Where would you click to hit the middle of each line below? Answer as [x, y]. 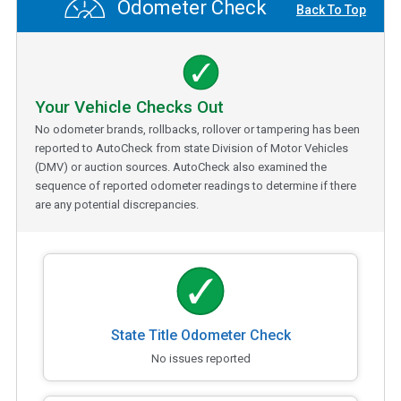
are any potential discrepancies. [117, 204]
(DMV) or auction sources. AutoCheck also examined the [181, 166]
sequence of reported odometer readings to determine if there [196, 185]
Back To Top [331, 10]
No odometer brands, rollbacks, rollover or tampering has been [197, 129]
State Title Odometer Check [200, 335]
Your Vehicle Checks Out [129, 107]
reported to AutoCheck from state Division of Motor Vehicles [192, 148]
